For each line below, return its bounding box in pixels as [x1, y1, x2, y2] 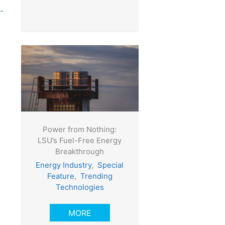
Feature [47, 171, 74, 181]
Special [97, 160, 124, 170]
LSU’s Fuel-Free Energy [38, 135, 122, 145]
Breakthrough [55, 146, 104, 156]
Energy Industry [36, 160, 92, 170]
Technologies [55, 182, 104, 192]
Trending [80, 171, 113, 181]
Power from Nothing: [43, 124, 117, 134]
